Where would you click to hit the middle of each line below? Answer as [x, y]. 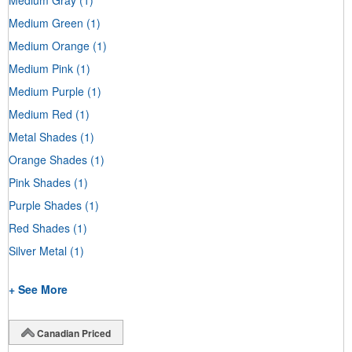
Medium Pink [41, 68]
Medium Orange [49, 45]
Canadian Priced [74, 333]
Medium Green [46, 22]
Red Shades [39, 227]
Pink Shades [40, 182]
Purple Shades [45, 205]
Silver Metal [38, 250]
